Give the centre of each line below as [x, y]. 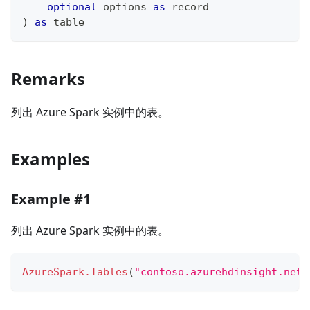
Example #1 [51, 199]
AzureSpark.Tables [75, 272]
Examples [51, 159]
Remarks [48, 79]
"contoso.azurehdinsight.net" [221, 272]
